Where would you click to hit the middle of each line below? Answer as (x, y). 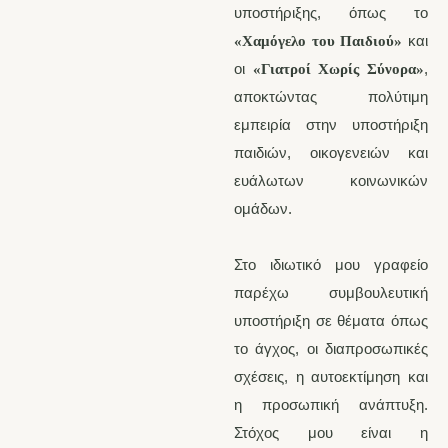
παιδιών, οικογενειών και (331, 153)
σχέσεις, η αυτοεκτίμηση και (331, 377)
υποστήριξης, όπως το (331, 13)
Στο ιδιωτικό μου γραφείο (331, 265)
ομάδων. (263, 209)
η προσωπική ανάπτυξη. (331, 405)
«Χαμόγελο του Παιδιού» (318, 41)
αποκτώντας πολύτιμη (331, 97)
